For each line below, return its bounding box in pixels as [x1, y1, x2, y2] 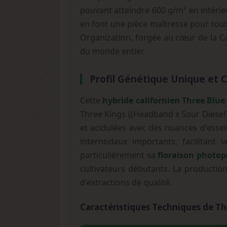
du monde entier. [80, 46, 145, 57]
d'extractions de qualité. [80, 177, 172, 188]
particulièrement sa [80, 149, 158, 161]
